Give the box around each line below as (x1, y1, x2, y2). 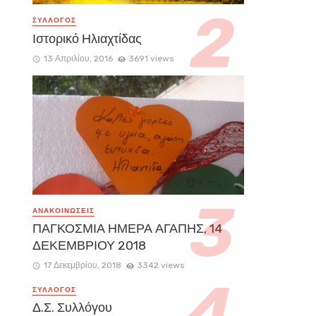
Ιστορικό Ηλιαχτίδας (32, 31, 142, 46)
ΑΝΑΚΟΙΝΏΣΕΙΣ (32, 206, 95, 215)
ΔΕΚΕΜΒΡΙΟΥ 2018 (32, 238, 146, 253)
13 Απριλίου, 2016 (43, 53, 113, 63)
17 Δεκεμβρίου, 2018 (43, 260, 121, 270)
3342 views (137, 260, 185, 270)
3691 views (128, 53, 174, 63)
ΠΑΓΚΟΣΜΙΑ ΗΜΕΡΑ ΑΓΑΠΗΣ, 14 (32, 221, 222, 236)
